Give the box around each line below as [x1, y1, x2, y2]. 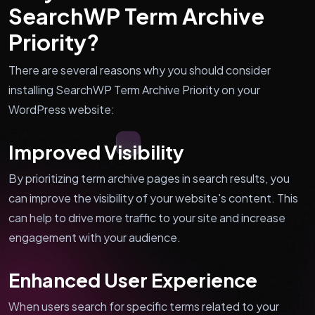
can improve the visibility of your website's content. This [8, 190, 298, 205]
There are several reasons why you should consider [8, 62, 271, 77]
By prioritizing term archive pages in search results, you [8, 170, 290, 186]
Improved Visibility [8, 139, 184, 164]
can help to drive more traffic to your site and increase [8, 210, 285, 225]
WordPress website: [8, 101, 115, 117]
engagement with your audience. [8, 229, 181, 245]
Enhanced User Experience [8, 267, 257, 292]
